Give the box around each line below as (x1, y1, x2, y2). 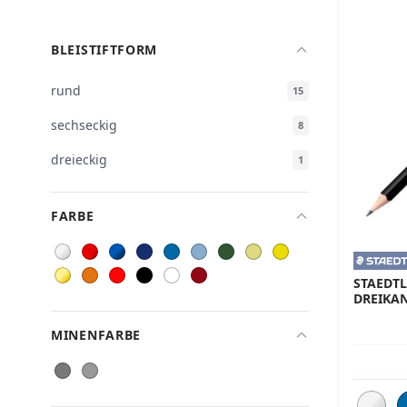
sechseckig (51, 116, 117, 134)
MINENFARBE (51, 326, 141, 343)
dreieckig (51, 151, 107, 168)
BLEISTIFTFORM (51, 41, 158, 58)
